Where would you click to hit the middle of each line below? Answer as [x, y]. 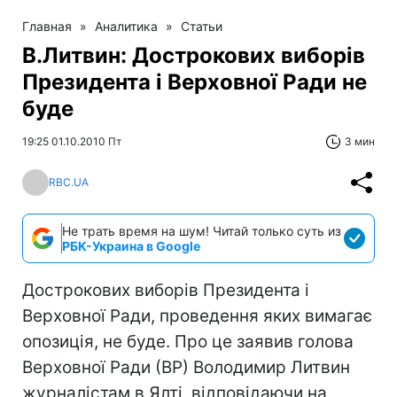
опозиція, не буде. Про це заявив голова [188, 341]
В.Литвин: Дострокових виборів [194, 55]
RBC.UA [69, 183]
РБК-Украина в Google [131, 245]
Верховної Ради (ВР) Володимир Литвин [186, 367]
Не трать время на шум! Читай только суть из [202, 230]
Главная [47, 26]
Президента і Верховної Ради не [195, 82]
